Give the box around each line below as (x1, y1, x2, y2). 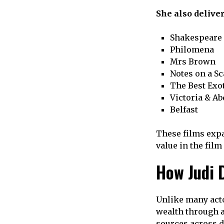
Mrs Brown (170, 56, 215, 67)
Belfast (170, 104, 198, 115)
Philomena (170, 44, 214, 55)
